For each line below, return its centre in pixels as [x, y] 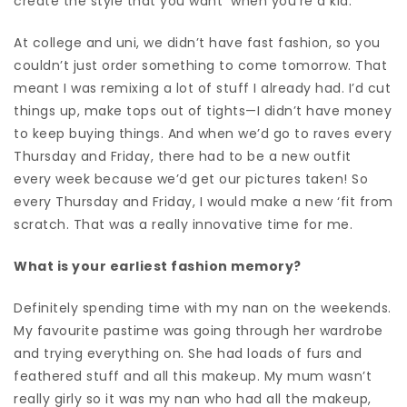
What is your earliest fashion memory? [158, 266]
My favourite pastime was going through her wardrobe [199, 330]
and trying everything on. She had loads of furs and [188, 353]
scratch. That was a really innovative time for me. [183, 224]
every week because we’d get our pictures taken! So [191, 179]
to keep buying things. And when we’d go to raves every [203, 133]
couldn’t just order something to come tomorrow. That [200, 65]
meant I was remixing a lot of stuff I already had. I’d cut [202, 88]
